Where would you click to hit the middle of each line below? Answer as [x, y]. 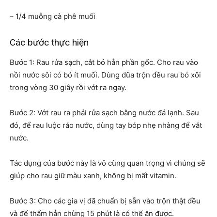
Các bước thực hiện [49, 43]
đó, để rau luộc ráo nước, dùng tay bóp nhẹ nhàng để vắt [106, 125]
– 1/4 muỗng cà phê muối [53, 16]
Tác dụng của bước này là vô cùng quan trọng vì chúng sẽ [108, 163]
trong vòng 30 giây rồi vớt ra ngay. [68, 88]
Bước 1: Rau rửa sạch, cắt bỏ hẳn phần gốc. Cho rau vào [104, 62]
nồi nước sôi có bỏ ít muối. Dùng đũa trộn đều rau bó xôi [105, 75]
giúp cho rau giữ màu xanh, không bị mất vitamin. [93, 176]
